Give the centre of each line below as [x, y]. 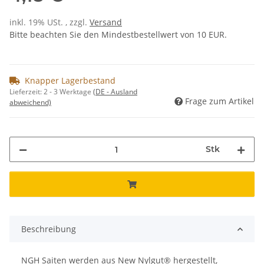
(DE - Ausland [115, 92]
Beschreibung [49, 229]
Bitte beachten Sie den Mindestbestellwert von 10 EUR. [118, 35]
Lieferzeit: [27, 92]
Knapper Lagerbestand [70, 81]
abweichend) [30, 103]
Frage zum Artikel [220, 101]
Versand [106, 22]
